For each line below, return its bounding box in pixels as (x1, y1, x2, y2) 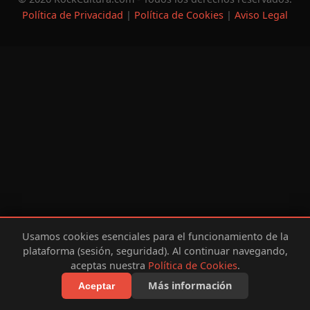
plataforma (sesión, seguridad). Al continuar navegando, (22, 244, 288, 257)
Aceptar (78, 280, 115, 291)
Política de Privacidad (22, 8, 123, 21)
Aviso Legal (235, 8, 288, 21)
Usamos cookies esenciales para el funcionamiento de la (21, 229, 289, 243)
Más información (148, 279, 232, 293)
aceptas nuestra (70, 258, 148, 272)
